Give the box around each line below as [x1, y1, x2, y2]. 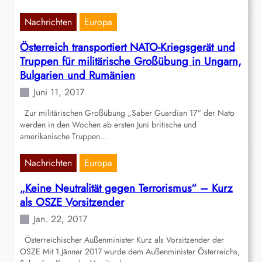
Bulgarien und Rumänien [20, 67, 135, 84]
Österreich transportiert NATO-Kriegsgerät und [20, 39, 235, 56]
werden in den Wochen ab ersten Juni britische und [20, 119, 196, 131]
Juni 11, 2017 [33, 85, 84, 99]
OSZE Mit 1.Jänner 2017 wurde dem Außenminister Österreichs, [20, 246, 240, 258]
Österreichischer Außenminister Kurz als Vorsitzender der [20, 234, 224, 246]
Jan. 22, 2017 [33, 212, 87, 226]
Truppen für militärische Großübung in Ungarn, [20, 53, 242, 70]
